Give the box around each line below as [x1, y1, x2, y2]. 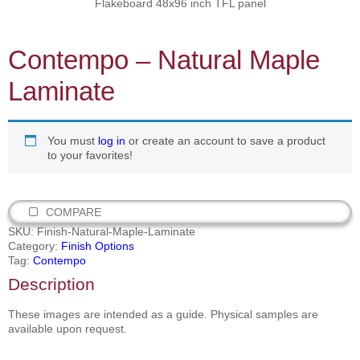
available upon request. [8, 322, 127, 336]
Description [8, 275, 95, 294]
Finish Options [61, 239, 134, 253]
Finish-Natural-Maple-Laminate [37, 225, 195, 239]
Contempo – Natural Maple [8, 45, 320, 76]
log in [98, 134, 125, 148]
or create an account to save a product [125, 134, 325, 148]
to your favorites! [47, 149, 133, 162]
